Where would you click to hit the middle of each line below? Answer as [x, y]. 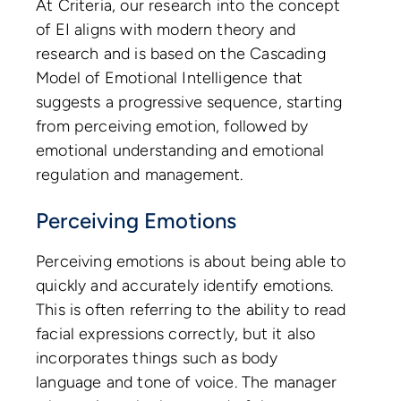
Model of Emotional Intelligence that [170, 78]
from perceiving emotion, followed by [172, 127]
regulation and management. [142, 175]
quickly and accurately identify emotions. [185, 286]
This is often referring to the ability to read [191, 310]
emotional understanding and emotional [180, 151]
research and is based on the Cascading [181, 54]
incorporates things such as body [157, 358]
